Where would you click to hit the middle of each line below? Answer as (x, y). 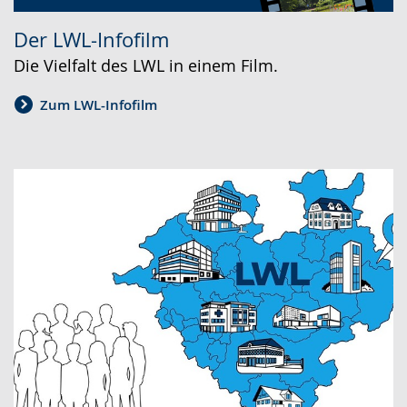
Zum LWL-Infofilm (99, 105)
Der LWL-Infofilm (91, 40)
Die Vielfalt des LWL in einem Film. (146, 66)
